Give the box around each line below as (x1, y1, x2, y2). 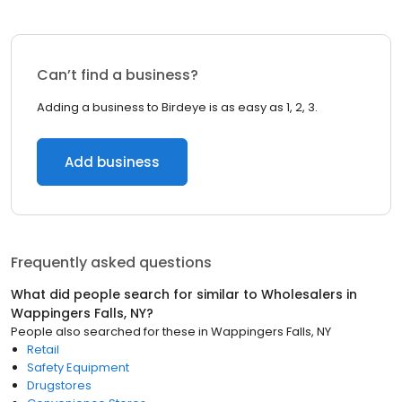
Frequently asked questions (11, 252, 212, 273)
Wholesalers (261, 285, 343, 303)
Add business (65, 153, 160, 171)
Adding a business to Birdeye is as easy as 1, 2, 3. (37, 99, 318, 116)
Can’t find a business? (37, 65, 198, 85)
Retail (27, 341, 59, 358)
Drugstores (27, 377, 92, 394)
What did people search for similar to (11, 285, 261, 303)
